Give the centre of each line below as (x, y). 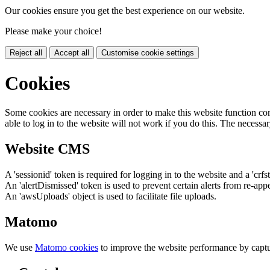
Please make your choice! (53, 31)
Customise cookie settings (148, 53)
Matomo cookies (67, 247)
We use (20, 247)
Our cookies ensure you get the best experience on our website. (125, 11)
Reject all (26, 53)
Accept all (72, 53)
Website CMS (47, 149)
